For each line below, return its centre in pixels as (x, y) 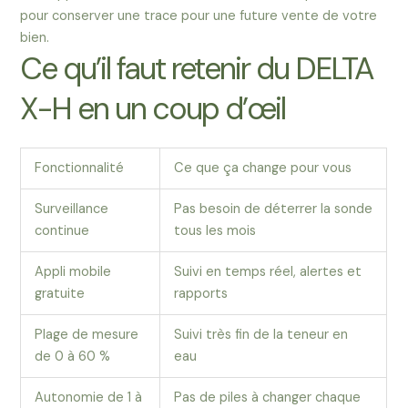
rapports (201, 294)
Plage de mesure (87, 335)
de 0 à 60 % (73, 357)
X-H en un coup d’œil (153, 109)
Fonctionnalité (80, 168)
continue (62, 231)
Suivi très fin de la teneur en (261, 335)
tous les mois (215, 231)
